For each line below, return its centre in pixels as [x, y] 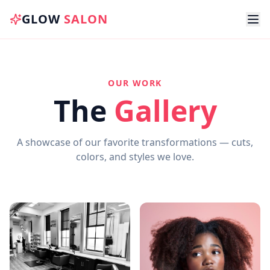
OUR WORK [135, 83]
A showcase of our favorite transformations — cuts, [135, 142]
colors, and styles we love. [135, 157]
